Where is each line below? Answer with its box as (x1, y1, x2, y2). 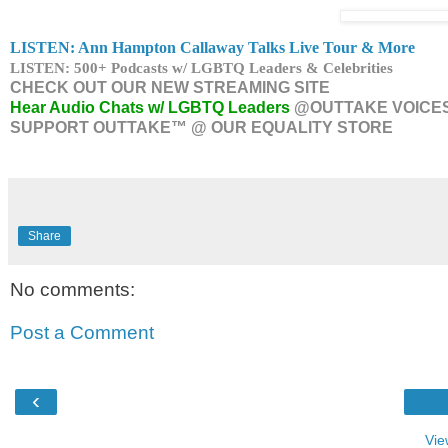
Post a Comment (10, 322, 154, 344)
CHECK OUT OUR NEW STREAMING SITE (10, 78, 330, 96)
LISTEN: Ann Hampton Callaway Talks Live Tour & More (10, 38, 415, 56)
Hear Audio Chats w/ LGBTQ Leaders (10, 98, 290, 116)
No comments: (10, 278, 135, 300)
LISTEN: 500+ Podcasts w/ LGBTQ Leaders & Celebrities (10, 58, 393, 76)
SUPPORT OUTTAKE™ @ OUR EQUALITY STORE (10, 118, 393, 136)
